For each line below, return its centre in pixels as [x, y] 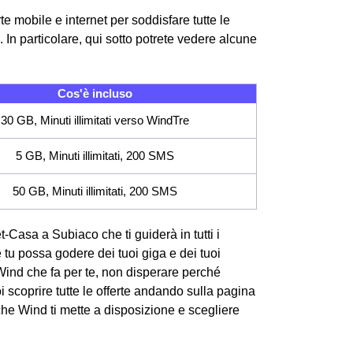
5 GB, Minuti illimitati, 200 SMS [95, 156]
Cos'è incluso [95, 94]
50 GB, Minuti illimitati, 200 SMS [95, 191]
